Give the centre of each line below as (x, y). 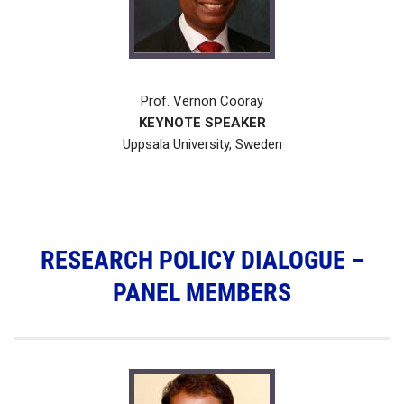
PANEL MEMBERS (202, 293)
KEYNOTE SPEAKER (202, 123)
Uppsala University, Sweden (202, 145)
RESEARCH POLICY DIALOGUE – (202, 261)
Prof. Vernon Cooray (202, 101)
